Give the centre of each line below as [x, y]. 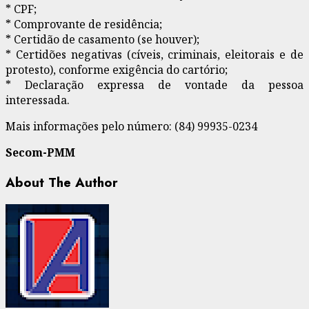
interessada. [38, 100]
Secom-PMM [40, 152]
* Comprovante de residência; [84, 24]
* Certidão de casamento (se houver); [102, 39]
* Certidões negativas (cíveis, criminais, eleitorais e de [154, 54]
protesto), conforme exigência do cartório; [117, 69]
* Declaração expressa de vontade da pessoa [154, 84]
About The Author [62, 182]
